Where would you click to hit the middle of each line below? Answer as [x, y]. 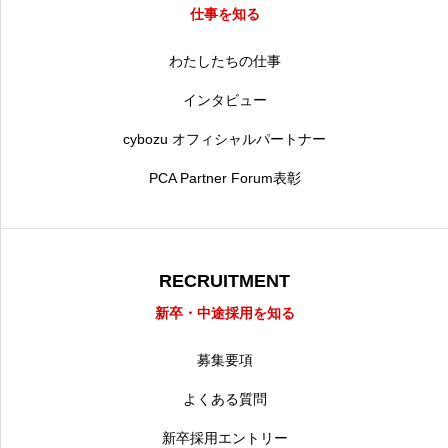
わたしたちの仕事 [224, 61]
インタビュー [224, 100]
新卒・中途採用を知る [224, 313]
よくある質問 [224, 399]
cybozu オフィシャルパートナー [224, 139]
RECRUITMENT [224, 281]
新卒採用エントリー [224, 438]
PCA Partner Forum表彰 [224, 178]
